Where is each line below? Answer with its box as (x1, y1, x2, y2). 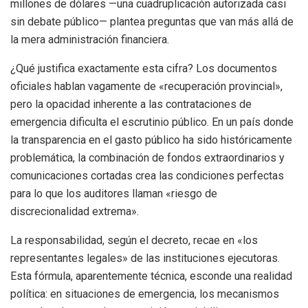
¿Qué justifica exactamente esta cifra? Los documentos (10, 62, 277, 76)
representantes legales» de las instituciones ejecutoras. (10, 252, 280, 265)
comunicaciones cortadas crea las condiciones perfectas (10, 169, 284, 183)
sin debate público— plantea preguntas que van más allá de (10, 15, 294, 29)
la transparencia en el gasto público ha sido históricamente (10, 133, 292, 147)
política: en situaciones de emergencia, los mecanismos (10, 287, 279, 301)
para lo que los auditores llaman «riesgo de (10, 187, 217, 201)
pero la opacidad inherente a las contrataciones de (10, 98, 252, 111)
